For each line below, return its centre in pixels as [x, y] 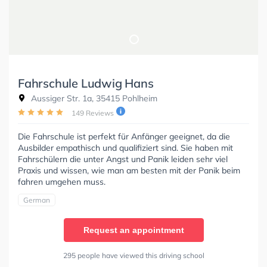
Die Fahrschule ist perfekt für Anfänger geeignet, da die [124, 136]
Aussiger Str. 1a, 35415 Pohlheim [93, 98]
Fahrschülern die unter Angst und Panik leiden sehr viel [123, 159]
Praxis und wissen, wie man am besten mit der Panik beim [129, 170]
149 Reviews [93, 113]
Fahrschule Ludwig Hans [86, 83]
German [37, 200]
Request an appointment [133, 230]
